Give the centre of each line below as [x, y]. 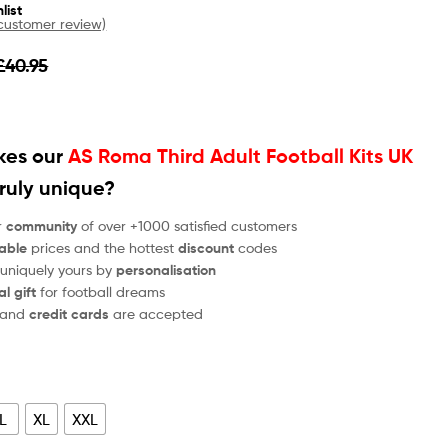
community [42, 225]
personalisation [166, 269]
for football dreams [101, 291]
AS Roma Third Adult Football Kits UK [241, 155]
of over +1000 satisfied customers [187, 225]
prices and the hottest [103, 247]
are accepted [158, 313]
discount [206, 247]
